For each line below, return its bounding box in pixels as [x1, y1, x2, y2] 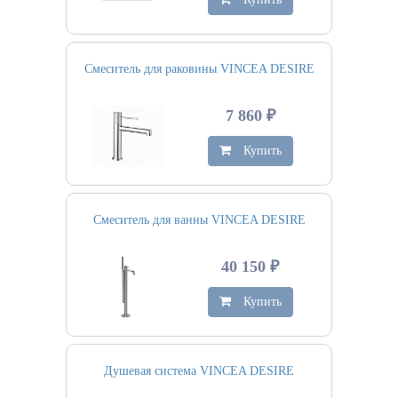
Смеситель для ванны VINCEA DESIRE [92, 213, 306, 227]
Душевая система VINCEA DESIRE [104, 364, 294, 378]
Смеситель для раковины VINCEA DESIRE [84, 62, 314, 76]
